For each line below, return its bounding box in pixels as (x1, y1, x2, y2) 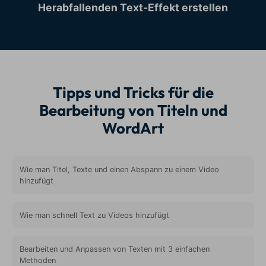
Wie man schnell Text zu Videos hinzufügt (19, 210, 169, 220)
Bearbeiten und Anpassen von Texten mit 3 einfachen (19, 244, 210, 254)
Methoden (19, 255, 56, 265)
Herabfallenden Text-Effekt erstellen (38, 1, 228, 14)
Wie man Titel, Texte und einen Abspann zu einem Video (19, 165, 219, 175)
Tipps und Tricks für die (52, 83, 214, 103)
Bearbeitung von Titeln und (39, 100, 227, 121)
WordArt (102, 118, 164, 138)
